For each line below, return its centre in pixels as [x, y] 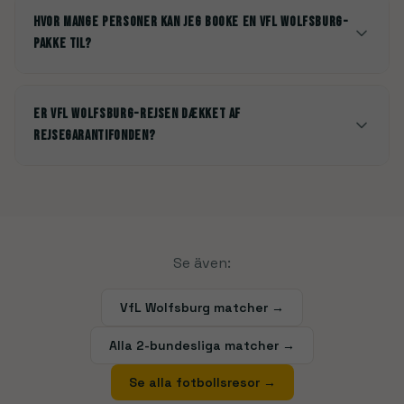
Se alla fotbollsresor [194, 382]
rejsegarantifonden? [95, 136]
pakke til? [63, 44]
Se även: [202, 263]
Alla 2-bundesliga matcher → [202, 345]
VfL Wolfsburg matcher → [202, 308]
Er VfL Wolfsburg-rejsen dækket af [138, 114]
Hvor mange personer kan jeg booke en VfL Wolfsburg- [191, 22]
